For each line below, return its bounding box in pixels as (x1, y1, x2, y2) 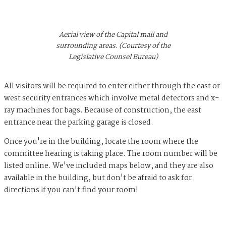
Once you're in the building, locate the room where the (4, 135, 198, 148)
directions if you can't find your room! (4, 184, 138, 196)
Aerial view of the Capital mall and (59, 29, 167, 40)
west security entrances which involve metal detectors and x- (4, 92, 219, 104)
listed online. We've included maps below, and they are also (4, 159, 213, 172)
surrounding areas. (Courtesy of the (55, 40, 171, 51)
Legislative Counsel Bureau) (68, 51, 158, 63)
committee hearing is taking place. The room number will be (4, 147, 217, 160)
